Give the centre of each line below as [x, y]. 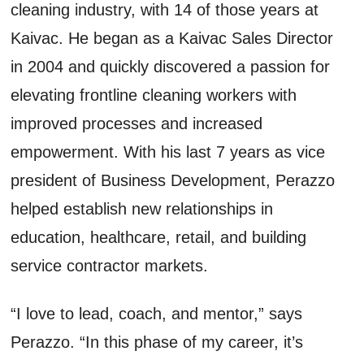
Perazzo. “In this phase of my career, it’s [157, 342]
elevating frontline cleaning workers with [154, 95]
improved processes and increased [137, 123]
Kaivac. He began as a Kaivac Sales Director [172, 38]
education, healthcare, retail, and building [159, 237]
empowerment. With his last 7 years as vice [168, 152]
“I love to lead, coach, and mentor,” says [157, 313]
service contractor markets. [110, 265]
